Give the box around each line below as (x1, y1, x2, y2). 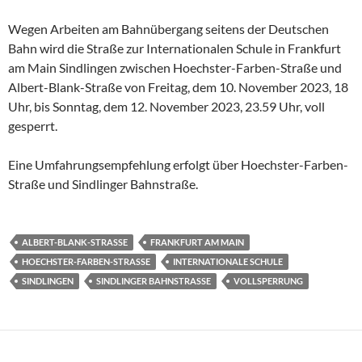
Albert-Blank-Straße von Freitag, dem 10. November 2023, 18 (8, 78, 348, 95)
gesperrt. (8, 117, 57, 133)
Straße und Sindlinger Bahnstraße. (8, 175, 198, 192)
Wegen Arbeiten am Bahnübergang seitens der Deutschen (8, 20, 329, 36)
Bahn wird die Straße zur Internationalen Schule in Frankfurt (8, 40, 341, 56)
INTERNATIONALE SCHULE (173, 255, 283, 267)
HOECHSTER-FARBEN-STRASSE (22, 255, 145, 267)
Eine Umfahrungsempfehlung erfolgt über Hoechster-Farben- (8, 156, 348, 172)
